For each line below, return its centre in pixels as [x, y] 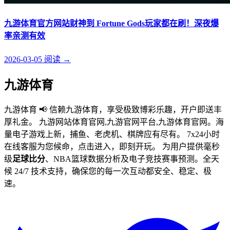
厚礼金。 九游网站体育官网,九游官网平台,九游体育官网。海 [114, 122]
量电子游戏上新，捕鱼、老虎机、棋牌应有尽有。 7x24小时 [112, 135]
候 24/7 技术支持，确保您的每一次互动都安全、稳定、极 [108, 171]
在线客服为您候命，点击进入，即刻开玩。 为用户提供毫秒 [112, 147]
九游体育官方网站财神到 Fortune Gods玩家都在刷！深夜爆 [111, 24]
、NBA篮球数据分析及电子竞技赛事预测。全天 [132, 159]
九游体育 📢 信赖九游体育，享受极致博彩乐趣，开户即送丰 [113, 110]
